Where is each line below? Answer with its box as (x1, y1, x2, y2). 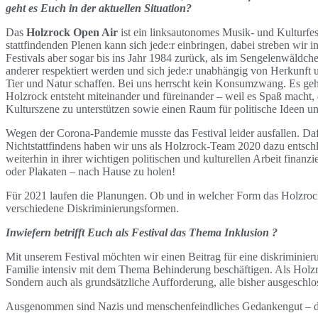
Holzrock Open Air (26, 26, 118, 38)
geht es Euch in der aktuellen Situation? (6, 1, 192, 14)
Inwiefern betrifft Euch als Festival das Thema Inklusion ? (6, 226, 278, 238)
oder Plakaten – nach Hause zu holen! (6, 165, 178, 177)
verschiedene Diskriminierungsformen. (6, 202, 182, 214)
